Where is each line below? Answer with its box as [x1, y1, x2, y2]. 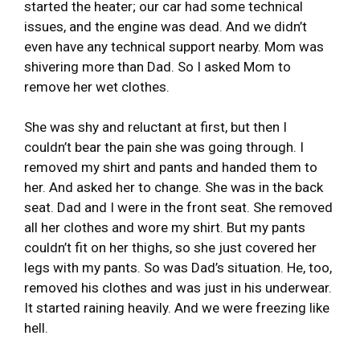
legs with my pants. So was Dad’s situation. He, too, [24, 259, 332, 276]
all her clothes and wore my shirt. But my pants [24, 219, 305, 235]
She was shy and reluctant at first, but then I [24, 118, 287, 135]
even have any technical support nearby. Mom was [24, 38, 324, 55]
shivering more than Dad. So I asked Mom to [24, 58, 291, 75]
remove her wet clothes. [24, 78, 170, 95]
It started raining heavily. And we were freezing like [24, 299, 329, 316]
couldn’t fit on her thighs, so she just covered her [24, 239, 317, 256]
